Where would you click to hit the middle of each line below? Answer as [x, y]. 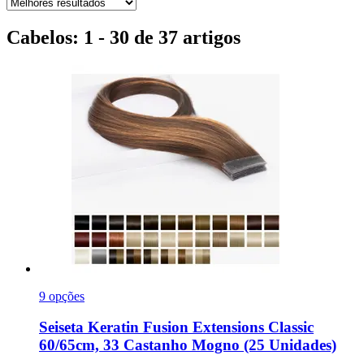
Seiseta [61, 327]
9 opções [62, 296]
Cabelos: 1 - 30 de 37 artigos [123, 37]
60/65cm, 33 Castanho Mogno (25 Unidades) [188, 345]
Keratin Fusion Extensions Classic [199, 327]
